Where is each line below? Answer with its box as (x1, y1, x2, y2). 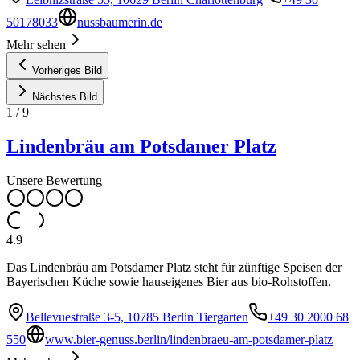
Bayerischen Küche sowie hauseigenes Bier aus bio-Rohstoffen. (6, 274, 331, 288)
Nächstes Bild (32, 90, 97, 103)
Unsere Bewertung (6, 173, 102, 187)
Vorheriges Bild (32, 63, 102, 76)
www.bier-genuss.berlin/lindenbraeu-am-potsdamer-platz (45, 332, 333, 346)
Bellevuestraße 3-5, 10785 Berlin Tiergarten (26, 309, 248, 324)
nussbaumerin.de (77, 14, 162, 29)
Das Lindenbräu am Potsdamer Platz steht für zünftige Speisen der (6, 260, 342, 274)
